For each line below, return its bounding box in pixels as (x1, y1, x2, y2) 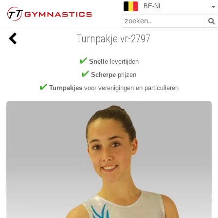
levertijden (108, 58, 139, 66)
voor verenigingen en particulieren (82, 84, 179, 92)
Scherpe (91, 71, 116, 79)
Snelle (89, 58, 108, 66)
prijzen (116, 71, 136, 79)
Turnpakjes (49, 84, 82, 92)
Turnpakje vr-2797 (76, 33, 150, 45)
